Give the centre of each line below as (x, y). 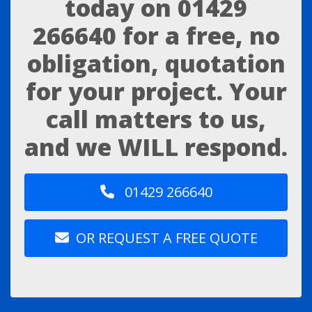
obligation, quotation (156, 63)
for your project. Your (156, 91)
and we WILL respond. (156, 147)
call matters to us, (156, 119)
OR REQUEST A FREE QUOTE (166, 237)
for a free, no (198, 35)
